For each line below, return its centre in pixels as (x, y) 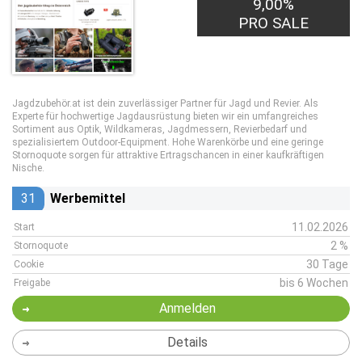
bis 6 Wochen (314, 283)
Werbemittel (88, 198)
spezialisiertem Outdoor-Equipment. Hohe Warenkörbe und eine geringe (168, 142)
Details (187, 342)
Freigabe (32, 283)
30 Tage (327, 264)
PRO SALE (274, 23)
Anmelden (187, 308)
